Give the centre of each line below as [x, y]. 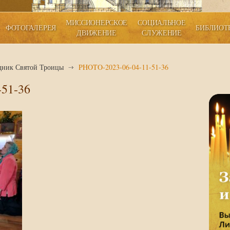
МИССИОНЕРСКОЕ [97, 22]
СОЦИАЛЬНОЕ [162, 22]
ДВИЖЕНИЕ [97, 33]
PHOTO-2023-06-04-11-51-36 [123, 67]
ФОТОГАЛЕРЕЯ [31, 27]
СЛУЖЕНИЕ [162, 33]
